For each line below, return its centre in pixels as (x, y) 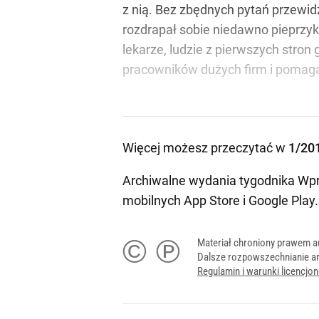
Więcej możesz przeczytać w (205, 148)
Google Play (282, 201)
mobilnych (153, 201)
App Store (212, 201)
